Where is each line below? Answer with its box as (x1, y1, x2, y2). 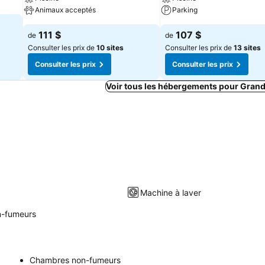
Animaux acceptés (35, 5, 96, 14)
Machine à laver (140, 187, 202, 198)
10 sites (96, 43, 124, 52)
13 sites (234, 43, 261, 52)
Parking (172, 5, 198, 14)
